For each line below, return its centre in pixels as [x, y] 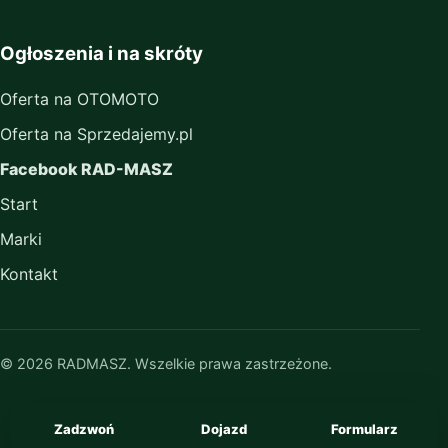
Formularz [364, 429]
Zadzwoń [84, 429]
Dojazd [224, 429]
